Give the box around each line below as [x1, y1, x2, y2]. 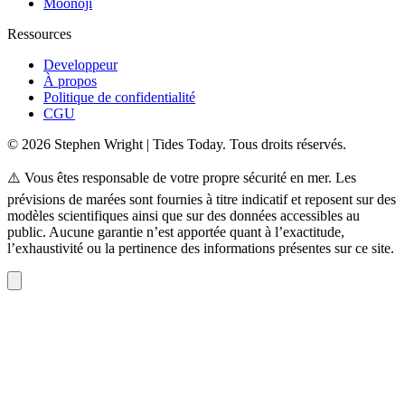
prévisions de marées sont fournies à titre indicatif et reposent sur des [7, 191, 396, 207]
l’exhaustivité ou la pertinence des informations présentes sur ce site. [7, 240, 394, 256]
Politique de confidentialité [43, 89, 195, 105]
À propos [43, 72, 97, 89]
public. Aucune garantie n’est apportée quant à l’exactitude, [7, 223, 344, 240]
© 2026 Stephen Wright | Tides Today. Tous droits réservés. [7, 136, 346, 152]
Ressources [7, 25, 71, 42]
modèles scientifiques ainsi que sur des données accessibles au [7, 207, 360, 223]
